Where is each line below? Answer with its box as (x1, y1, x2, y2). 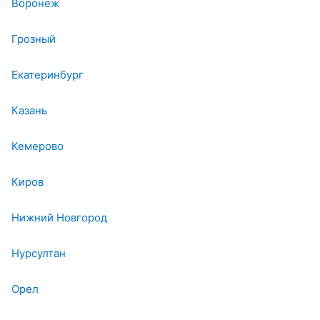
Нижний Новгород (11, 211, 107, 225)
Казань (11, 104, 47, 118)
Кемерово (11, 139, 64, 154)
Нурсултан (11, 246, 66, 261)
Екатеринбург (11, 68, 84, 82)
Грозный (11, 32, 56, 46)
